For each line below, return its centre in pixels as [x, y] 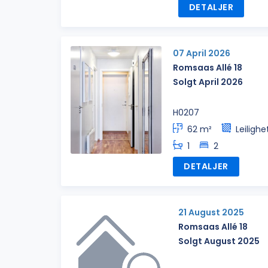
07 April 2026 [202, 53]
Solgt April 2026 [208, 82]
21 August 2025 [211, 213]
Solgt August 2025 [219, 241]
